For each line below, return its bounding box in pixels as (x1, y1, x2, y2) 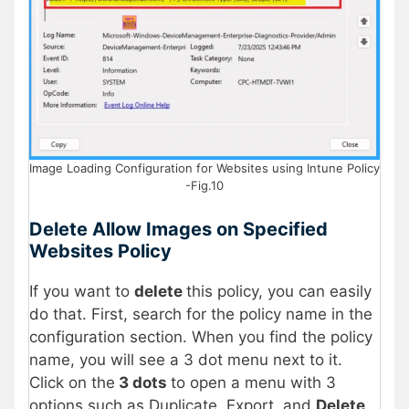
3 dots (115, 372, 171, 392)
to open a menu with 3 (171, 372, 336, 392)
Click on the (29, 372, 115, 392)
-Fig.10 (185, 178, 224, 194)
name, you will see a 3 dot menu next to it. (29, 350, 342, 369)
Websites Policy (29, 239, 172, 262)
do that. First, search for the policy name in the (29, 304, 372, 323)
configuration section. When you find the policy (29, 327, 372, 346)
